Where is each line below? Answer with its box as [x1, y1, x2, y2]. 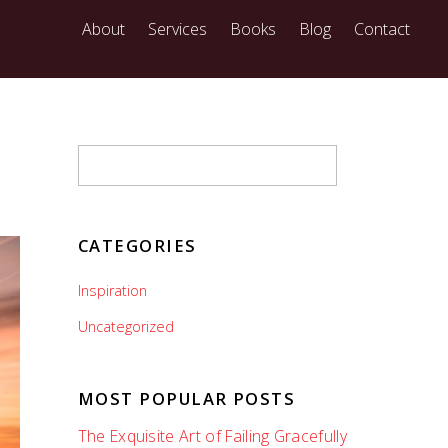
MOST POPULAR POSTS [77, 387, 296, 411]
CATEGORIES [77, 233, 197, 257]
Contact [354, 17, 411, 40]
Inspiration [77, 280, 147, 300]
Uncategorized [77, 317, 174, 337]
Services [147, 17, 207, 40]
